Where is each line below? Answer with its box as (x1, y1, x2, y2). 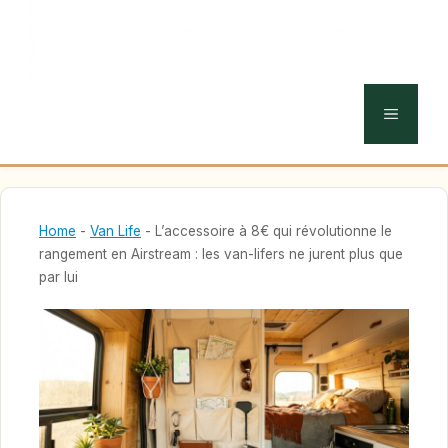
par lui (39, 269, 78, 285)
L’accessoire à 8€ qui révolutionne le (155, 223, 392, 239)
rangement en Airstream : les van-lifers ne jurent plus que (39, 246, 403, 262)
